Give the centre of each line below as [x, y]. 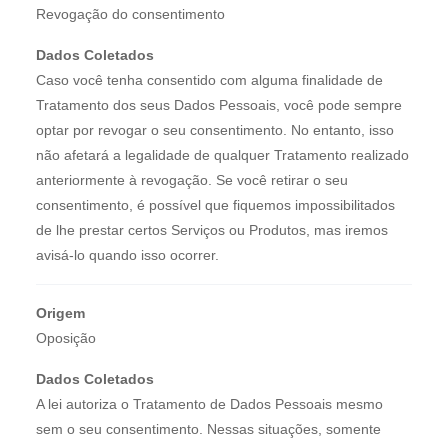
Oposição [66, 337]
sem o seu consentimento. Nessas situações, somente [208, 428]
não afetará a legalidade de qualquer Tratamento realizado [222, 154]
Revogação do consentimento [130, 13]
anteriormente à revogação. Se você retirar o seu [192, 179]
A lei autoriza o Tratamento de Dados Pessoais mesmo [209, 403]
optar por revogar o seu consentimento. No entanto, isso [215, 129]
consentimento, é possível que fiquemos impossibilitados [215, 204]
